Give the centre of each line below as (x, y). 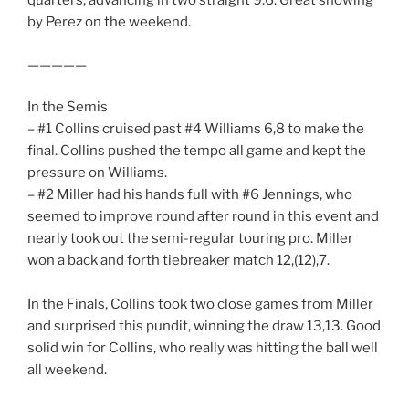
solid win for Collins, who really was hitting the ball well (203, 348)
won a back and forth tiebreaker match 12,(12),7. (178, 261)
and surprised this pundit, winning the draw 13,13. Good (204, 326)
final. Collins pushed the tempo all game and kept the (197, 151)
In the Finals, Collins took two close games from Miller (200, 304)
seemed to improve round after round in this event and (203, 217)
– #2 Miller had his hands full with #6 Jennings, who (190, 195)
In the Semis (68, 107)
